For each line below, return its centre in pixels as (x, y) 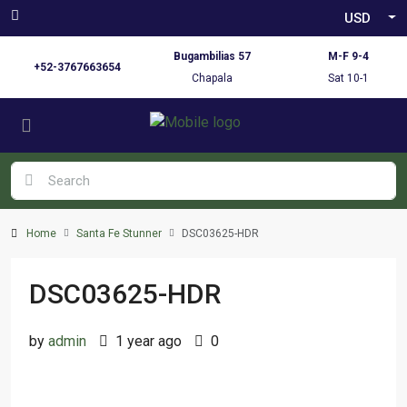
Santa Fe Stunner (119, 233)
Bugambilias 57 (213, 56)
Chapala (213, 78)
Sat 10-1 (348, 78)
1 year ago (147, 341)
